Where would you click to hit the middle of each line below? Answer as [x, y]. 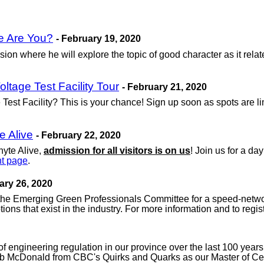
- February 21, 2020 [164, 87]
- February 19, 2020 [98, 39]
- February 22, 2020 [78, 135]
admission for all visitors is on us [117, 151]
